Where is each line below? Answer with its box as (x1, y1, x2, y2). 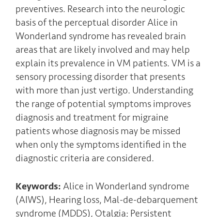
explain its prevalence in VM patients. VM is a (15, 57, 201, 69)
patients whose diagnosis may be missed (15, 124, 181, 137)
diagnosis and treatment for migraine (15, 111, 169, 124)
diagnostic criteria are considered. (15, 152, 154, 164)
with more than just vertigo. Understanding (15, 84, 193, 96)
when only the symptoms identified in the (15, 138, 186, 151)
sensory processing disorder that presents (15, 70, 185, 83)
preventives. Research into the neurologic (15, 2, 185, 15)
